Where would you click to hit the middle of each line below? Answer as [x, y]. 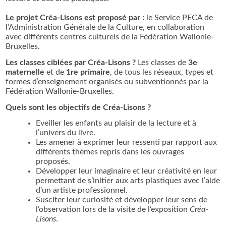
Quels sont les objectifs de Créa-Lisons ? [78, 107]
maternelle [25, 72]
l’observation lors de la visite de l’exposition [113, 210]
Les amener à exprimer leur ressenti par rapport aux [127, 143]
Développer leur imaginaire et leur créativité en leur [127, 171]
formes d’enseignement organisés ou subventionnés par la [107, 81]
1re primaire [88, 72]
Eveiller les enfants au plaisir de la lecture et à [116, 123]
